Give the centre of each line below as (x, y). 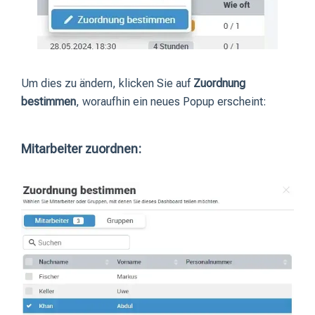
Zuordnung (219, 83)
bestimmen (49, 101)
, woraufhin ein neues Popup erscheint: (171, 101)
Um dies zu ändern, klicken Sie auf (107, 83)
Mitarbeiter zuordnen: (81, 148)
